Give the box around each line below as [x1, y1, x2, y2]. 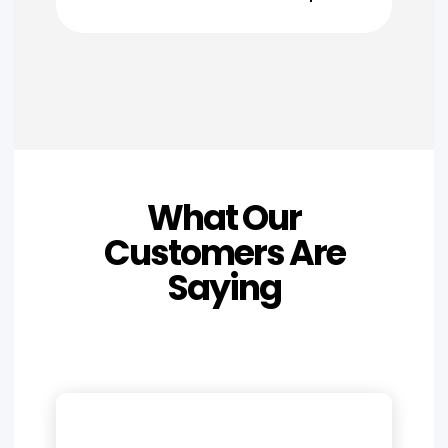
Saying [167, 262, 281, 312]
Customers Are [103, 227, 345, 277]
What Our [147, 192, 301, 242]
